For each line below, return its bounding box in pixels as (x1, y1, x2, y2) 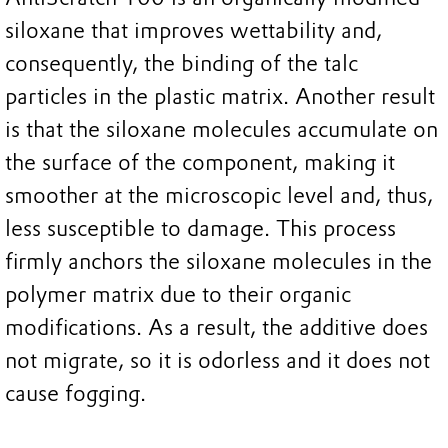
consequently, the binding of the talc (5, 50, 358, 78)
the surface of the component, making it (5, 149, 395, 177)
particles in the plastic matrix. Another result (5, 83, 435, 111)
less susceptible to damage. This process (5, 215, 396, 243)
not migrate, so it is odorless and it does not (5, 347, 430, 375)
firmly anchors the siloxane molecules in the (5, 248, 432, 276)
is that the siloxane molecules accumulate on (5, 116, 438, 144)
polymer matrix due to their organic (5, 281, 351, 309)
